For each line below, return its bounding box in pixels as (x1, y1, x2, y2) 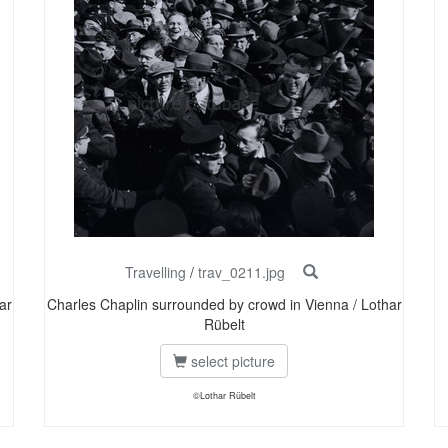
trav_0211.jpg (197, 262, 285, 283)
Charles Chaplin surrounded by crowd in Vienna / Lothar (46, 294, 402, 315)
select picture (187, 351, 275, 372)
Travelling (124, 262, 186, 283)
